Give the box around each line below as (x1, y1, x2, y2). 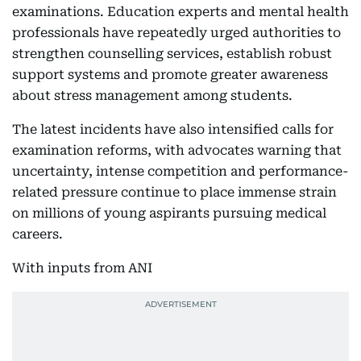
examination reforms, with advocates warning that (12, 142, 342, 158)
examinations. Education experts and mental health (12, 3, 349, 19)
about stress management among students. (12, 87, 293, 103)
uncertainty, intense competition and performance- (12, 163, 348, 179)
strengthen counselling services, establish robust (12, 45, 332, 61)
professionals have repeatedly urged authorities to (12, 24, 341, 40)
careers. (12, 226, 63, 242)
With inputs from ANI (12, 259, 152, 276)
